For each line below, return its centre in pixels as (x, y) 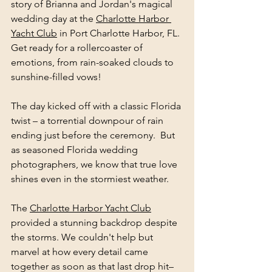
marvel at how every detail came (81, 251)
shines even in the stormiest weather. (90, 178)
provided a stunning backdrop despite (95, 222)
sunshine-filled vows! (56, 76)
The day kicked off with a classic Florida (97, 106)
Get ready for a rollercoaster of (78, 47)
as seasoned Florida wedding (76, 149)
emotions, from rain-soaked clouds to (93, 62)
